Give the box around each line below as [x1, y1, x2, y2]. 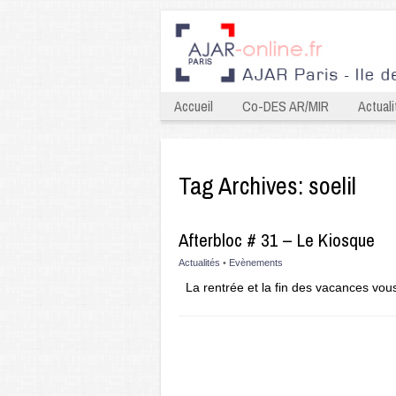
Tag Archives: [179, 169, 308, 202]
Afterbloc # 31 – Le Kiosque [179, 227, 375, 253]
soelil [308, 169, 356, 202]
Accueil [174, 96, 213, 116]
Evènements [229, 257, 283, 268]
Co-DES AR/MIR [242, 96, 329, 116]
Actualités [179, 257, 220, 268]
